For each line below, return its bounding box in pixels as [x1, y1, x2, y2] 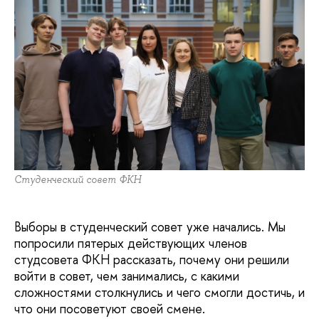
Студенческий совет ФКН [14, 173, 141, 187]
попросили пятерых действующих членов [14, 234, 247, 253]
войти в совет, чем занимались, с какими [14, 267, 239, 286]
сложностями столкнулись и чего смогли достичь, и [14, 283, 305, 302]
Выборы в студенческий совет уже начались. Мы [14, 218, 286, 236]
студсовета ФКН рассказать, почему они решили [14, 251, 289, 269]
